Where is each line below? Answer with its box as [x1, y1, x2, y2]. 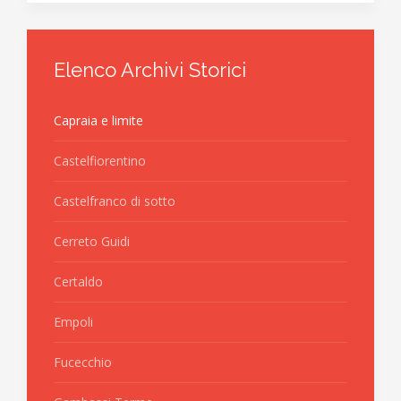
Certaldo [54, 273, 103, 290]
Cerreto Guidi [54, 233, 130, 250]
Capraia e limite [54, 112, 143, 129]
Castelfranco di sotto [54, 192, 175, 209]
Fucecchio [54, 354, 112, 371]
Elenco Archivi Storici [54, 58, 246, 81]
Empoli [54, 313, 93, 330]
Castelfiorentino [54, 152, 146, 169]
